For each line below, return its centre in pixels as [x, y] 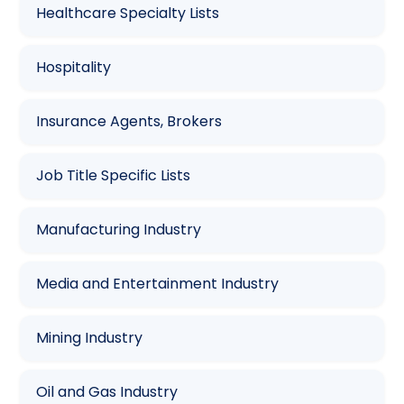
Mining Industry [90, 337]
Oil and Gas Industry [107, 391]
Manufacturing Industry [119, 229]
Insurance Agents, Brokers [129, 121]
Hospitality [74, 67]
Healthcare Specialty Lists [128, 13]
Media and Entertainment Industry [158, 283]
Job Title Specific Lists [114, 175]
